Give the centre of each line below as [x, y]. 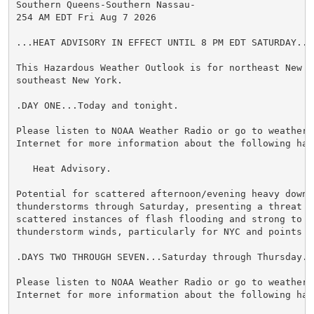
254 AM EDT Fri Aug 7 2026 [86, 17]
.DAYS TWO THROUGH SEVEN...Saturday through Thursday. [162, 257]
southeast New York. [69, 80]
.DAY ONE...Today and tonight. [97, 105]
